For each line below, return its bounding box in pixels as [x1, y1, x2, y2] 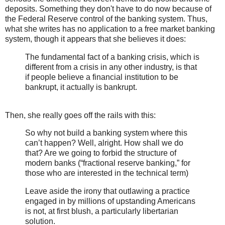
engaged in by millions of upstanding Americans [25, 197, 195, 206]
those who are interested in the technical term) [25, 169, 190, 178]
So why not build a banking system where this [25, 129, 187, 138]
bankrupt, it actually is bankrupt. [25, 82, 137, 91]
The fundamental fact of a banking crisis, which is [25, 52, 199, 61]
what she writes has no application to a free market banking [5, 24, 215, 33]
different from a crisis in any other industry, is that [25, 62, 197, 71]
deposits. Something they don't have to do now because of [5, 4, 211, 13]
